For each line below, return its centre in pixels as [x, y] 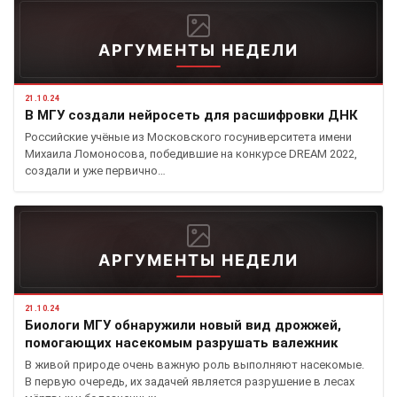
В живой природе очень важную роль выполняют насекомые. [195, 364]
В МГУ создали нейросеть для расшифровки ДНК [191, 115]
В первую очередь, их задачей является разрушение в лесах [190, 381]
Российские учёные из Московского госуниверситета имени [188, 136]
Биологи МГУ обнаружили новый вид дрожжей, [183, 325]
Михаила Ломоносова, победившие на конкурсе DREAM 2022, [191, 153]
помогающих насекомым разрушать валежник [181, 343]
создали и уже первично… [95, 170]
